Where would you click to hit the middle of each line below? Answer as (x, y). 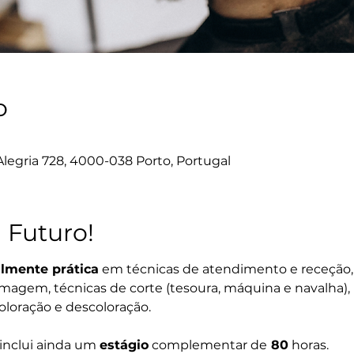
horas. (308, 345)
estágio (124, 345)
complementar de (207, 345)
